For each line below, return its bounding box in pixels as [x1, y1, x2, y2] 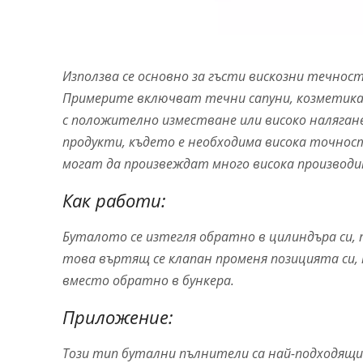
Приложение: [62, 304, 173, 329]
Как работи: [62, 187, 166, 212]
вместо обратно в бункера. [62, 271, 234, 289]
